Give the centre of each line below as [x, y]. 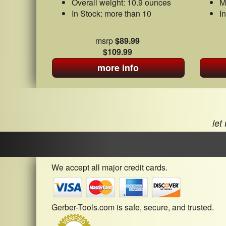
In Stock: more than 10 [111, 13]
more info [118, 68]
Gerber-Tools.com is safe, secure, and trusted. [133, 207]
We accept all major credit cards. [109, 167]
